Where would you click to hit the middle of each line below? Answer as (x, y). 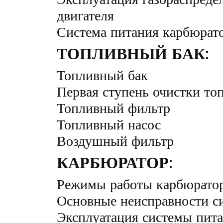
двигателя (85, 15)
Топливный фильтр (113, 108)
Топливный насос (109, 124)
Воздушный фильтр (115, 141)
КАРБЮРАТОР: (115, 162)
